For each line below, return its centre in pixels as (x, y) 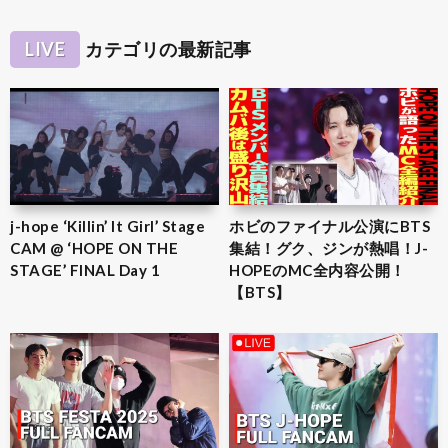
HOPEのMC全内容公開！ (317, 270)
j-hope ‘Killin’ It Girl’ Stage (107, 226)
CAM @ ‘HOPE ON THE (94, 248)
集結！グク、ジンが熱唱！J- (328, 248)
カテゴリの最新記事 (168, 48)
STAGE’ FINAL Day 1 (85, 270)
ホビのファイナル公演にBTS (329, 226)
